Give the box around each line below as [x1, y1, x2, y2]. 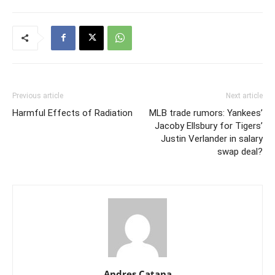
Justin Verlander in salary [161, 133, 263, 144]
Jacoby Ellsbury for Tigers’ [155, 120, 263, 131]
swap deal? [217, 145, 263, 157]
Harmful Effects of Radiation [12, 107, 133, 118]
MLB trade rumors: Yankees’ [149, 107, 263, 118]
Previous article [12, 91, 63, 100]
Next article [226, 91, 263, 100]
